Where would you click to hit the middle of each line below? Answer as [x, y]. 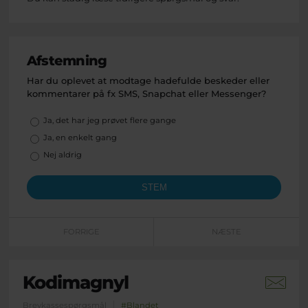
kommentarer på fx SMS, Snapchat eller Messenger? [146, 93]
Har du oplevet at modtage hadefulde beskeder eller [148, 80]
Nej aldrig [63, 155]
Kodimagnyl [76, 282]
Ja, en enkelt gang [80, 138]
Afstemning [67, 60]
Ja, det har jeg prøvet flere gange [110, 121]
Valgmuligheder [65, 120]
